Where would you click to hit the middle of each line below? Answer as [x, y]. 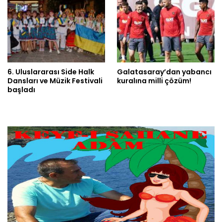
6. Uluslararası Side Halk [51, 72]
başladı [21, 90]
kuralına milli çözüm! [154, 81]
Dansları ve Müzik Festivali [55, 81]
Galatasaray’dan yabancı [164, 72]
